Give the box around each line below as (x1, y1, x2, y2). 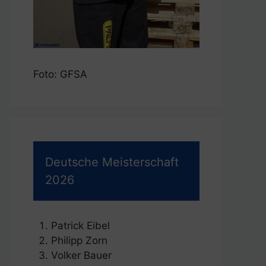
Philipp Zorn (51, 235, 107, 247)
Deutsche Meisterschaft (45, 155, 179, 170)
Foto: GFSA (33, 68, 87, 81)
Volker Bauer (51, 249, 112, 262)
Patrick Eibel (51, 220, 110, 232)
